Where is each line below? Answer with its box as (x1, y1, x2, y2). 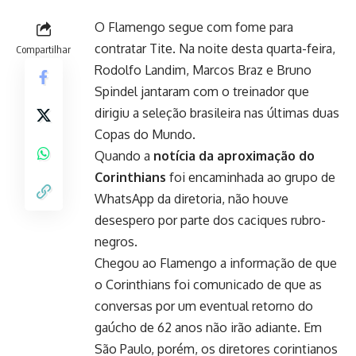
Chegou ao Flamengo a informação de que (95, 254, 337, 271)
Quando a (95, 147, 153, 164)
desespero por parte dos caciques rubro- (95, 211, 326, 228)
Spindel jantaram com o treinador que (95, 83, 309, 99)
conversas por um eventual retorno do (95, 297, 313, 314)
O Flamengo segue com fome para (95, 18, 293, 35)
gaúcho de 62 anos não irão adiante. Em (95, 319, 322, 335)
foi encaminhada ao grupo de (166, 168, 335, 185)
